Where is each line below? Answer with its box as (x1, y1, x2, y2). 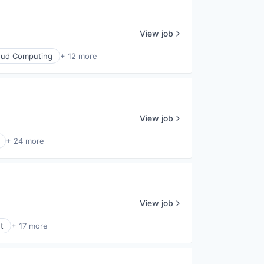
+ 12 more (60, 51, 97, 61)
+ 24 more (6, 136, 44, 146)
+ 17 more (11, 221, 48, 230)
